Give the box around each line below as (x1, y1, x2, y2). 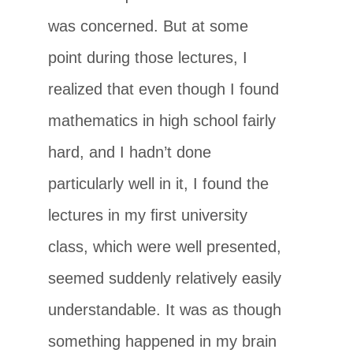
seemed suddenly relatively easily (48, 269, 282, 287)
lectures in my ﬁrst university (48, 206, 248, 224)
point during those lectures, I (48, 48, 248, 66)
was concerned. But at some (48, 17, 249, 35)
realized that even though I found (48, 80, 280, 98)
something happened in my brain (48, 332, 277, 350)
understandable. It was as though (48, 300, 282, 318)
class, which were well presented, (48, 237, 282, 255)
